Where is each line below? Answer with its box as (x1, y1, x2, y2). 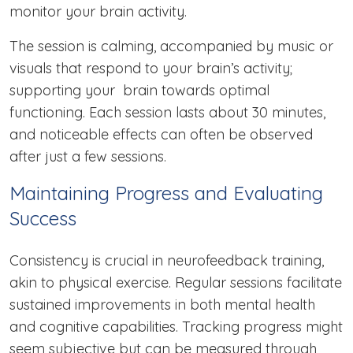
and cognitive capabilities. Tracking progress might (9, 318, 343, 336)
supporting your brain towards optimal (9, 81, 269, 100)
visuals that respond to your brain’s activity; (9, 59, 292, 78)
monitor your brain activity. (9, 2, 191, 21)
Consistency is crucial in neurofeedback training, (9, 251, 324, 270)
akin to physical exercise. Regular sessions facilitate (9, 273, 342, 292)
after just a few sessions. (9, 147, 170, 166)
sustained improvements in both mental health (9, 295, 315, 314)
